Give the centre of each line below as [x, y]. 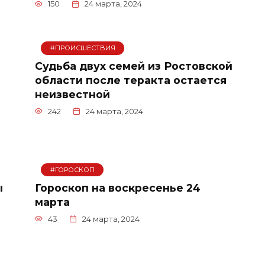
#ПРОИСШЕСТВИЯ [83, 48]
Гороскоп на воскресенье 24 [118, 188]
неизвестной [72, 94]
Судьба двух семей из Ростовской [134, 66]
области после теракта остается [131, 80]
